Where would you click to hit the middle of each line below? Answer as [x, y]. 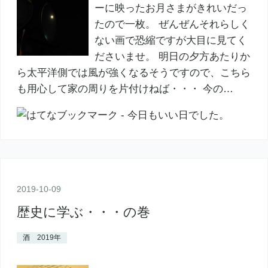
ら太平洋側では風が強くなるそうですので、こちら [133, 72]
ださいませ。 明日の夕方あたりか [172, 56]
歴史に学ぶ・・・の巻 [83, 212]
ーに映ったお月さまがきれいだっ [170, 8]
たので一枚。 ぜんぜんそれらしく [172, 24]
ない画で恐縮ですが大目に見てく [170, 40]
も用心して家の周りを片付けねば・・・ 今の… [125, 89]
